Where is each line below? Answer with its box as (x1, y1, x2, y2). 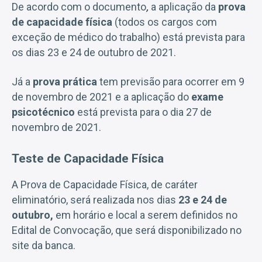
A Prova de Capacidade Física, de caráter (12, 178, 198, 191)
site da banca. (12, 239, 75, 251)
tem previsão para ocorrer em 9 (97, 75, 244, 88)
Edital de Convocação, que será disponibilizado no (12, 223, 242, 236)
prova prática (33, 75, 97, 88)
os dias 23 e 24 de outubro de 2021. (12, 46, 176, 58)
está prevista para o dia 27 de (75, 105, 212, 118)
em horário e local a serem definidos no (53, 208, 237, 221)
